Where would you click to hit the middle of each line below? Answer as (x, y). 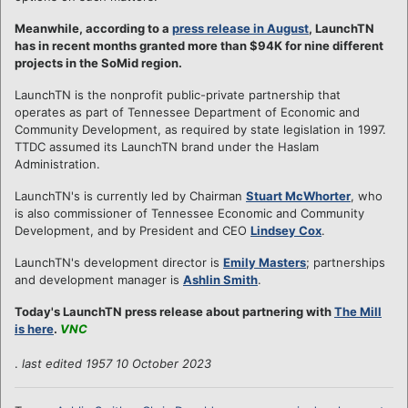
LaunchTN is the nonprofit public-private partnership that (178, 94)
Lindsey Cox (286, 230)
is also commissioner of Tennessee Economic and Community (189, 213)
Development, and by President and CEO (133, 230)
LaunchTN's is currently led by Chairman (130, 195)
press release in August (240, 28)
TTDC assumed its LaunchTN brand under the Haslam (167, 146)
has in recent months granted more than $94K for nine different (199, 45)
